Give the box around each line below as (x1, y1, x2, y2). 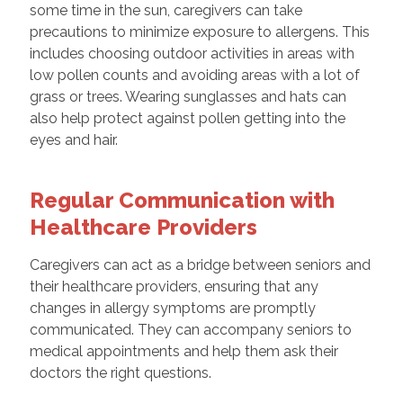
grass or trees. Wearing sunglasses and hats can (29, 88, 346, 106)
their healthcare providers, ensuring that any (29, 278, 318, 296)
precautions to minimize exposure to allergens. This (29, 23, 370, 41)
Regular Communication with (29, 187, 335, 214)
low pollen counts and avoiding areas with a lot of (29, 67, 360, 85)
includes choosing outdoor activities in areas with (29, 45, 354, 63)
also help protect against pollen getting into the (29, 110, 345, 128)
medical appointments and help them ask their (29, 343, 338, 361)
